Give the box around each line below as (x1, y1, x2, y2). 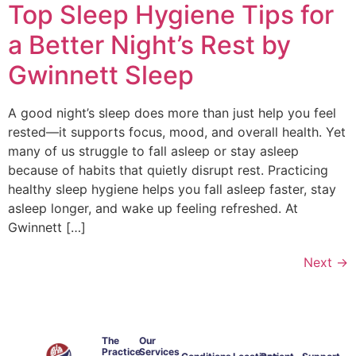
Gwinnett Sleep (8, 60, 194, 91)
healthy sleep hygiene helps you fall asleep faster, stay (8, 181, 336, 198)
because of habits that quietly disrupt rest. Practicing (8, 162, 328, 179)
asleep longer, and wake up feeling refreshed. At (8, 200, 298, 217)
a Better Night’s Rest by (8, 29, 291, 61)
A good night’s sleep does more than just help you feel (8, 105, 336, 122)
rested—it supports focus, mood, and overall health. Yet (8, 124, 346, 141)
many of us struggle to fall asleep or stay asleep (8, 143, 299, 160)
